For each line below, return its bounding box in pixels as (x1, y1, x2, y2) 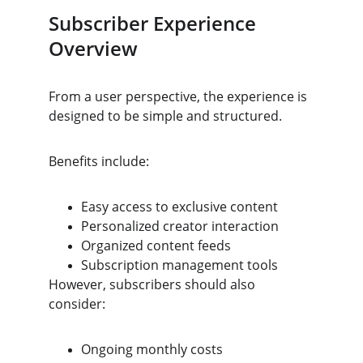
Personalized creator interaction (81, 217, 279, 235)
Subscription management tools (81, 256, 278, 274)
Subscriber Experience (49, 10, 261, 36)
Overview (49, 35, 138, 62)
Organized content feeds (81, 237, 231, 254)
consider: (49, 295, 105, 313)
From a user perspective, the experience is (49, 88, 310, 105)
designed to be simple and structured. (49, 107, 282, 125)
